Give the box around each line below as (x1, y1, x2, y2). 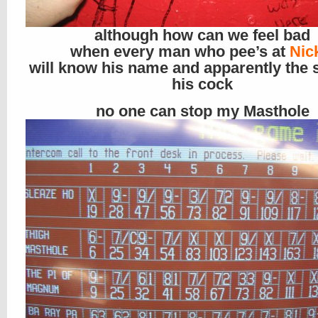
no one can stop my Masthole (95, 102, 309, 120)
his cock (172, 75, 233, 93)
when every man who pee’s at (70, 43, 290, 60)
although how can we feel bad (94, 26, 310, 44)
